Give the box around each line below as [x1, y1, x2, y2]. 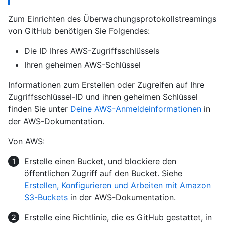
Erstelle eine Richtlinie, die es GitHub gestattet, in [24, 212, 212, 222]
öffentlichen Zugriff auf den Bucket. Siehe [24, 168, 182, 178]
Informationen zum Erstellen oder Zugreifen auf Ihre [8, 79, 204, 90]
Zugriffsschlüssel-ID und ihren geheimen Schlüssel [8, 91, 198, 102]
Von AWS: [8, 136, 45, 146]
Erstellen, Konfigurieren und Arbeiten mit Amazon [24, 180, 211, 190]
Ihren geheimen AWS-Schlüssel [24, 59, 141, 70]
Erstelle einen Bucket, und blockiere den [24, 156, 176, 166]
